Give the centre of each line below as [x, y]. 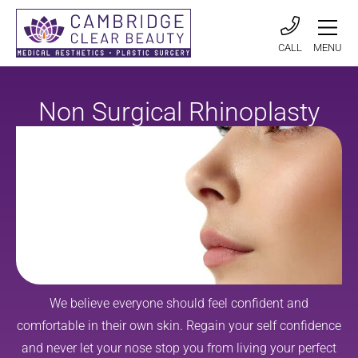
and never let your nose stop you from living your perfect [179, 348]
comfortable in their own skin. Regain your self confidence [179, 326]
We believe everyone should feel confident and [179, 304]
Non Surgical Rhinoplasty [179, 112]
